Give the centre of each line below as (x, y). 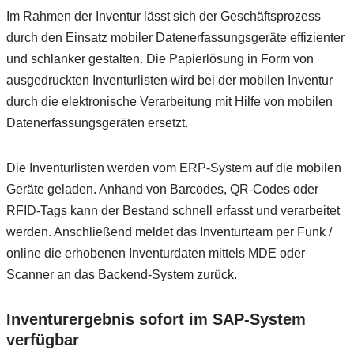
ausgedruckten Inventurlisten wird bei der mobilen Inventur (169, 80)
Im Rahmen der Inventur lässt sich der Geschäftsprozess (163, 16)
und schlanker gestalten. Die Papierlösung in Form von (160, 59)
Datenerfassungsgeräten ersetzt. (97, 123)
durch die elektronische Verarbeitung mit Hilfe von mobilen (169, 102)
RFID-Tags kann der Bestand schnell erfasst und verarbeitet (173, 211)
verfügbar (42, 340)
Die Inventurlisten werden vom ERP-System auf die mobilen (173, 168)
